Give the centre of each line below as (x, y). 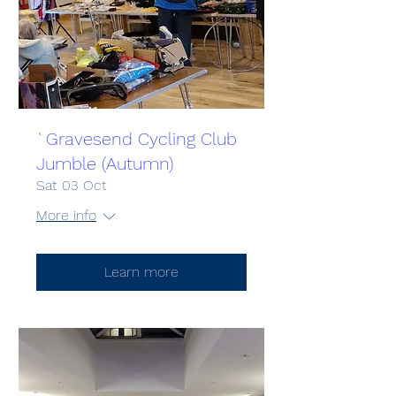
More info (66, 215)
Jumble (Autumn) (105, 164)
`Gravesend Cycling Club (137, 139)
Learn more (141, 272)
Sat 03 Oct (72, 185)
